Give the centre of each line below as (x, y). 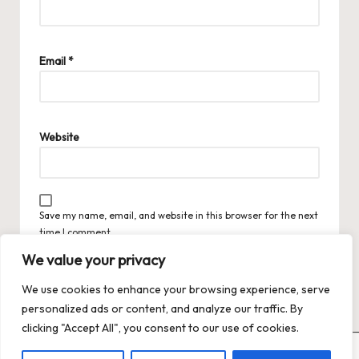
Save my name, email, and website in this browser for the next (179, 215)
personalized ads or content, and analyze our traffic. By (162, 309)
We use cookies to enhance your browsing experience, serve (176, 289)
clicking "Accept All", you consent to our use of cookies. (160, 328)
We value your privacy (93, 260)
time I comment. (76, 232)
